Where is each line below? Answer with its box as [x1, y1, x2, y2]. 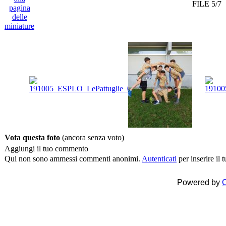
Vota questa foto [5, 133, 62, 142]
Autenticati [142, 154, 177, 163]
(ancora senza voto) [62, 133, 124, 142]
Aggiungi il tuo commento [5, 144, 88, 153]
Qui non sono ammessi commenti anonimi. [5, 154, 142, 163]
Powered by [177, 178, 222, 187]
